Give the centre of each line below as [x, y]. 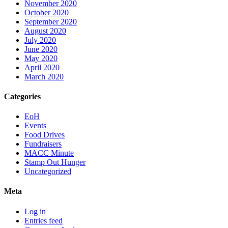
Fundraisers [43, 144]
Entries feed [44, 220]
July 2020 [40, 40]
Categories [22, 96]
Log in [35, 211]
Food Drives [45, 135]
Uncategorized [48, 172]
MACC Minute [49, 153]
